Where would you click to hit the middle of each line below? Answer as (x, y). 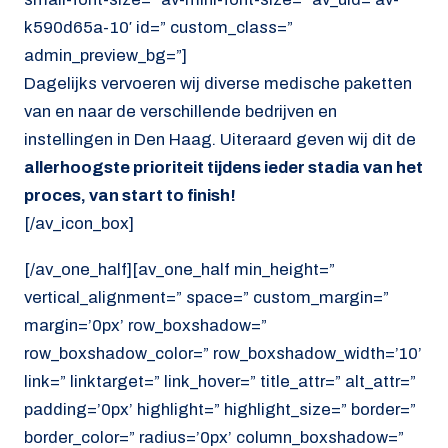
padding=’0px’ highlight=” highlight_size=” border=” (220, 410)
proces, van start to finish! (130, 195)
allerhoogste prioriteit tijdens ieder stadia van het (223, 167)
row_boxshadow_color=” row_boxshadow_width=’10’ (223, 354)
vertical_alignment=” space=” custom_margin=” (206, 298)
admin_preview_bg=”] (105, 55)
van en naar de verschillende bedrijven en (180, 111)
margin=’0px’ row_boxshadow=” (145, 326)
